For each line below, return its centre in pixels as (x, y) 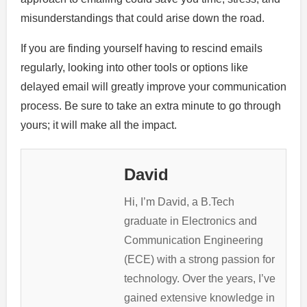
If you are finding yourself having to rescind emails (142, 48)
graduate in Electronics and (191, 221)
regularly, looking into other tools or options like (134, 67)
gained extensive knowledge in (199, 297)
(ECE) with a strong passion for (199, 259)
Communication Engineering (194, 240)
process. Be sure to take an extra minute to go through (151, 106)
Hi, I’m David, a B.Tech (179, 201)
